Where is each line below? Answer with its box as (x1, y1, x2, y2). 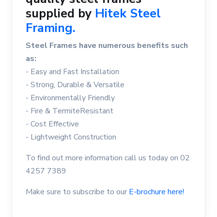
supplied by (26, 5, 95, 22)
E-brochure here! (129, 186, 184, 198)
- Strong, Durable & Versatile (26, 79, 124, 91)
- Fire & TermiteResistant (26, 106, 113, 117)
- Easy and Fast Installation (26, 66, 119, 77)
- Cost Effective (26, 119, 79, 130)
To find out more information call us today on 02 (26, 153, 190, 164)
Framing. (26, 19, 79, 37)
